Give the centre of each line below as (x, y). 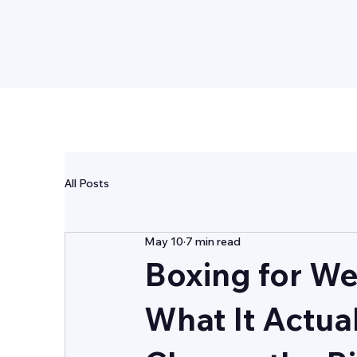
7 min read (213, 242)
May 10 (163, 242)
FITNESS (158, 62)
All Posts (86, 184)
